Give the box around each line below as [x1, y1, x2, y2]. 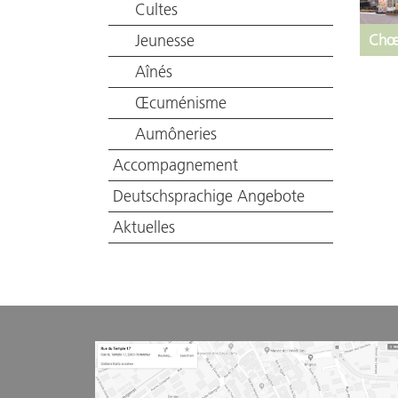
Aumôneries [135, 124, 217, 144]
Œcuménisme [135, 93, 227, 113]
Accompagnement [113, 155, 238, 175]
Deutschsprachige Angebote [113, 187, 305, 206]
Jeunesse [135, 31, 195, 51]
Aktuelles [113, 218, 175, 237]
